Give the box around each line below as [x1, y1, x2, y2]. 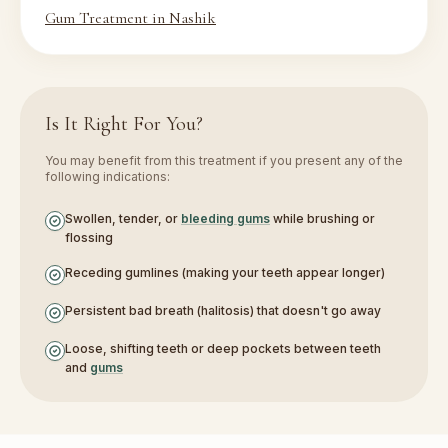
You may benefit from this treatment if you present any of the [45, 153, 403, 168]
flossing [65, 230, 113, 245]
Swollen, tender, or [65, 211, 181, 226]
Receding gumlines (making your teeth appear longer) [65, 265, 385, 280]
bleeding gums [181, 211, 270, 226]
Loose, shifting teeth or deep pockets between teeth [65, 341, 381, 356]
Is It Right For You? [45, 112, 203, 136]
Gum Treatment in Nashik [45, 8, 216, 28]
